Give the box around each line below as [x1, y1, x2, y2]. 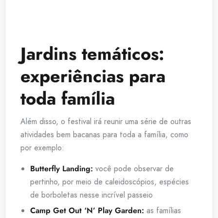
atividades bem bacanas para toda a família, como [20, 129, 188, 141]
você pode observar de [95, 163, 174, 175]
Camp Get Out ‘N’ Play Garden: [30, 205, 144, 217]
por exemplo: [20, 142, 64, 154]
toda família [20, 86, 115, 112]
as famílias [144, 205, 181, 217]
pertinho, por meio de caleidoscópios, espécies [30, 176, 189, 188]
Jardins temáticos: [20, 41, 164, 67]
